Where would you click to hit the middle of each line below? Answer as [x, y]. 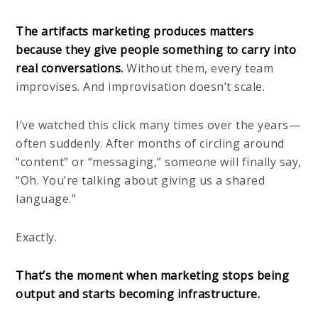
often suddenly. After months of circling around [150, 143]
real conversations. [71, 68]
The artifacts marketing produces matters [135, 31]
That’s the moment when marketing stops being [153, 275]
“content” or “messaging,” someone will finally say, [159, 161]
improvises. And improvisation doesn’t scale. [141, 86]
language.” [46, 198]
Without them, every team [200, 68]
